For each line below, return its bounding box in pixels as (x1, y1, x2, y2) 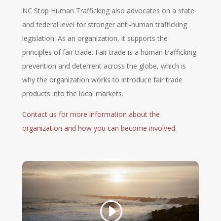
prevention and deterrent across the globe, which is (22, 61, 186, 71)
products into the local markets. (22, 88, 123, 98)
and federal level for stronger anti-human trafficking (22, 19, 187, 29)
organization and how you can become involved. (22, 123, 177, 133)
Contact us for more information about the (22, 109, 160, 119)
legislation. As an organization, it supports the (22, 33, 168, 43)
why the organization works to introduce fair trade (22, 74, 183, 84)
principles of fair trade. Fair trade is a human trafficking (22, 47, 196, 57)
